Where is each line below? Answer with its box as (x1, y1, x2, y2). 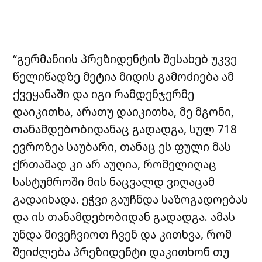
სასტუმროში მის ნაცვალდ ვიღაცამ (13, 173, 215, 189)
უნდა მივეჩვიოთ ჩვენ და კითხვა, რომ (13, 226, 232, 242)
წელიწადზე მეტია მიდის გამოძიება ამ (13, 68, 235, 84)
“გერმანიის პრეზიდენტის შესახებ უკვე (13, 50, 237, 67)
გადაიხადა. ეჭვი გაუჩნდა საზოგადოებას (13, 191, 249, 207)
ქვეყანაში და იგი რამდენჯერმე (13, 85, 195, 102)
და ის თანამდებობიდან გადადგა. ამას (13, 208, 236, 225)
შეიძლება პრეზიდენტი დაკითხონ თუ (13, 243, 230, 260)
